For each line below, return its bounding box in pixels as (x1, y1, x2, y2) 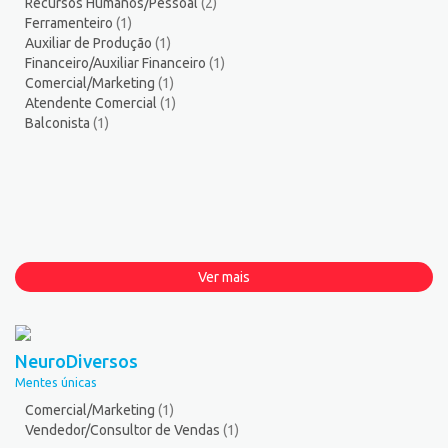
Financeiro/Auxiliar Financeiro (25, 54, 209, 71)
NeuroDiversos (15, 350, 138, 371)
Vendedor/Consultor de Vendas (25, 421, 223, 438)
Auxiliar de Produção (25, 34, 155, 51)
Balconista (25, 114, 93, 131)
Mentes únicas (15, 374, 97, 389)
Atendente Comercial (25, 94, 160, 111)
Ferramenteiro (25, 14, 116, 31)
